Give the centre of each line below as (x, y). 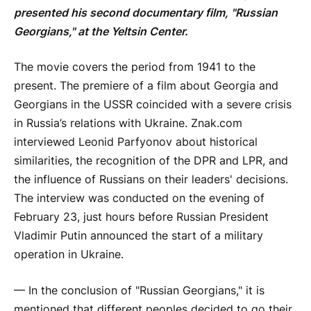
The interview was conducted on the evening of (139, 199)
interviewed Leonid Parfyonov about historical (136, 142)
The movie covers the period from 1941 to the (135, 67)
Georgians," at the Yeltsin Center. (101, 31)
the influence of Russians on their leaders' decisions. (151, 180)
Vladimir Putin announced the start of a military (138, 236)
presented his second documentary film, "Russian (146, 12)
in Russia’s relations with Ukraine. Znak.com (128, 124)
